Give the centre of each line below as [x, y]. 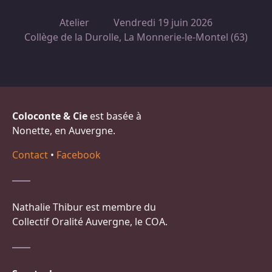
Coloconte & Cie [50, 116]
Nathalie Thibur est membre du [84, 207]
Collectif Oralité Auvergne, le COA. [90, 222]
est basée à [114, 116]
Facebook [79, 155]
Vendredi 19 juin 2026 [163, 22]
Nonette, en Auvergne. [64, 131]
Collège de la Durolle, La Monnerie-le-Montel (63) [136, 37]
